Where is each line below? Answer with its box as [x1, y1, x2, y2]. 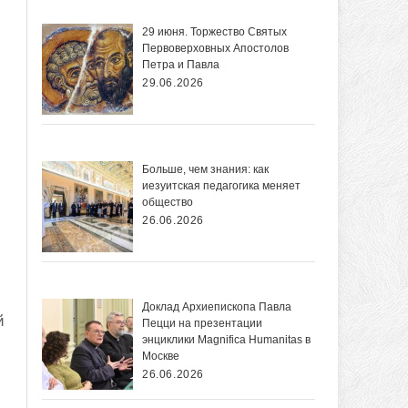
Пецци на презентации [142, 317, 262, 331]
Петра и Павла [142, 58, 219, 72]
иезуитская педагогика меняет [142, 179, 301, 193]
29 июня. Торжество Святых [142, 25, 287, 39]
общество [142, 196, 193, 209]
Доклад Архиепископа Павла [142, 301, 291, 314]
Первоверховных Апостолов [142, 42, 289, 56]
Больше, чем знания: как [142, 163, 269, 177]
